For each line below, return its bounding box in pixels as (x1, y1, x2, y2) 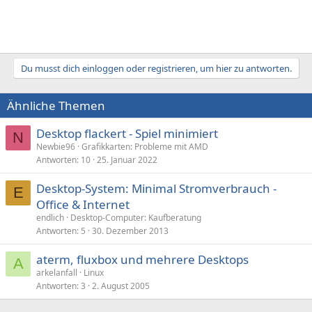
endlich (36, 211, 64, 224)
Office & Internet (36, 196, 130, 212)
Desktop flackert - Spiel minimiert (36, 125, 218, 141)
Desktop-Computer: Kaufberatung (70, 211, 201, 224)
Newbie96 (36, 140, 75, 153)
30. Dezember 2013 (92, 224, 169, 237)
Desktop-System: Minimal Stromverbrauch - (36, 180, 276, 196)
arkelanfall (36, 266, 77, 279)
